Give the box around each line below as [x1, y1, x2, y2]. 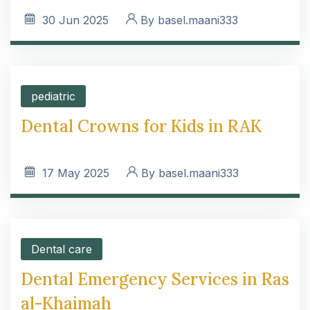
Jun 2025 [59, 13, 109, 27]
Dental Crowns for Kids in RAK [21, 116, 262, 137]
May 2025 [57, 166, 109, 180]
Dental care [31, 242, 92, 256]
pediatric [31, 89, 75, 103]
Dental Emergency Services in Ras [21, 268, 289, 290]
